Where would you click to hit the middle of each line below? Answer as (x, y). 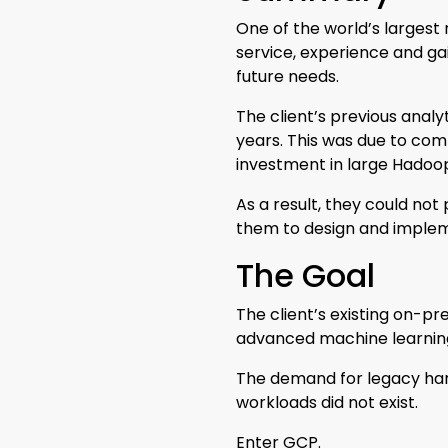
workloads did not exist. (327, 403)
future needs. (287, 77)
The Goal (305, 276)
